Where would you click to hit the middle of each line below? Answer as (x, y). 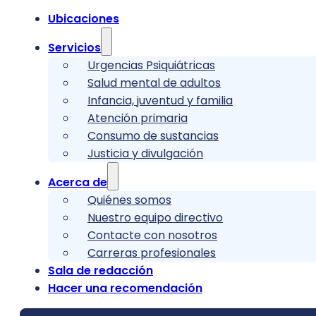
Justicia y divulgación (145, 154)
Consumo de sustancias (153, 136)
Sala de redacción (101, 271)
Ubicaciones (84, 19)
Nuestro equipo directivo (155, 218)
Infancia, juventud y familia (160, 101)
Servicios (74, 48)
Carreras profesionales (152, 253)
